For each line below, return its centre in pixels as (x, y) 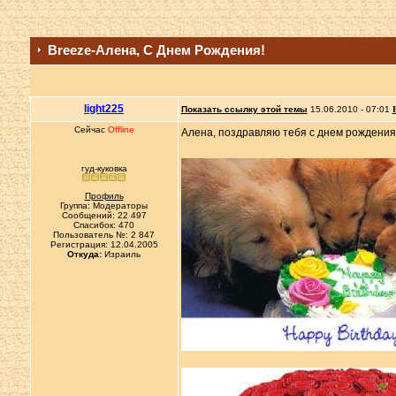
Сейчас (91, 129)
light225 (104, 109)
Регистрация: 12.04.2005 (104, 244)
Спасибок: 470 (104, 225)
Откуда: (85, 254)
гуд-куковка (104, 168)
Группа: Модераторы (104, 206)
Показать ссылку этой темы (244, 109)
